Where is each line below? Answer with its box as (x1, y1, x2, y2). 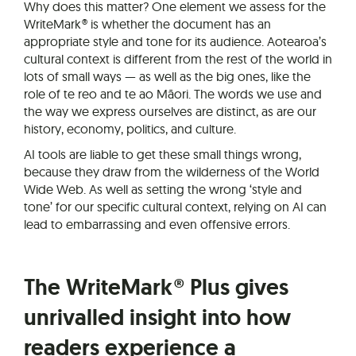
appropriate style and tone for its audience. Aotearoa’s (24, 33, 327, 49)
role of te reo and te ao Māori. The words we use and (24, 85, 322, 102)
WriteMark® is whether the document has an (24, 15, 271, 32)
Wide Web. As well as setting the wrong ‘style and (24, 180, 302, 197)
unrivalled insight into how (24, 302, 291, 332)
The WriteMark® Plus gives (24, 272, 288, 302)
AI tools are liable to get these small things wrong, (24, 145, 301, 162)
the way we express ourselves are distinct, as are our (24, 103, 316, 119)
